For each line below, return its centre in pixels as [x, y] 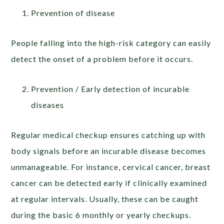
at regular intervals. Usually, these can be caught [105, 199]
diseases [48, 105]
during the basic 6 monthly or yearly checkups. [101, 215]
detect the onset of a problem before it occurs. [102, 59]
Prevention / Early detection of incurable [110, 89]
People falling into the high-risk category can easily [111, 43]
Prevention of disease [73, 13]
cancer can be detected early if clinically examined [109, 183]
